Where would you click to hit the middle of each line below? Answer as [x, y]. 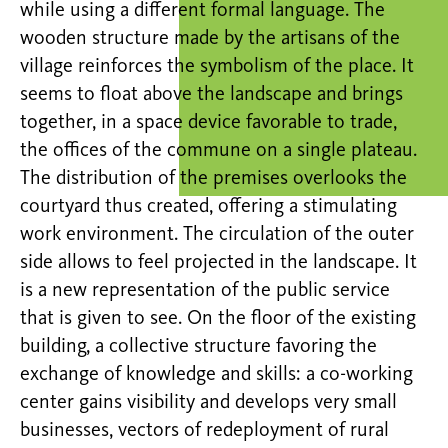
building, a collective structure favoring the [198, 346]
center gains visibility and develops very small [208, 402]
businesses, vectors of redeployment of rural [204, 430]
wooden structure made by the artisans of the [210, 38]
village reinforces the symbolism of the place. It [217, 66]
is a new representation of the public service [205, 290]
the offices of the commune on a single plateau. [218, 150]
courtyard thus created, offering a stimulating [208, 206]
